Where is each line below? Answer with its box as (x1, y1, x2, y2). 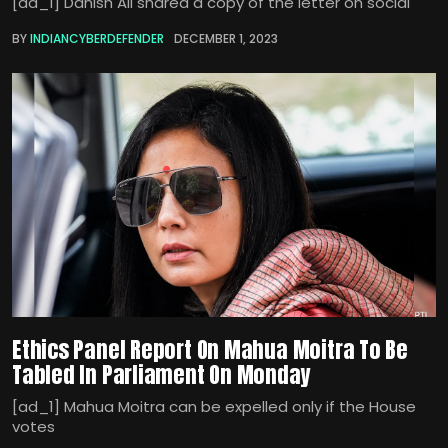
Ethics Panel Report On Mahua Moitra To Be (12, 332, 408, 366)
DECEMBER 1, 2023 (174, 29, 278, 47)
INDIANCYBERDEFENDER (30, 29, 164, 47)
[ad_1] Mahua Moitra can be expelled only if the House (12, 395, 416, 417)
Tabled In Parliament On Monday (12, 357, 311, 391)
